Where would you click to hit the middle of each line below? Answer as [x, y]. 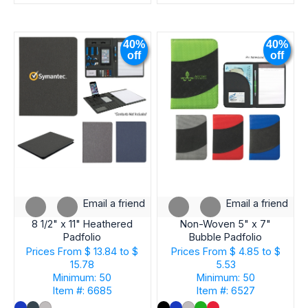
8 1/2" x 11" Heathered [82, 224]
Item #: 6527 [225, 291]
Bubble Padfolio [226, 237]
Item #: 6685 [82, 291]
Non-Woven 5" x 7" [226, 224]
